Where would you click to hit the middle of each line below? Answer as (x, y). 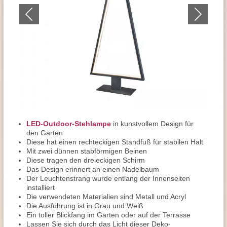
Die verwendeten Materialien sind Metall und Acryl (106, 197)
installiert (41, 187)
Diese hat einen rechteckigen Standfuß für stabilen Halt (115, 142)
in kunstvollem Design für (152, 124)
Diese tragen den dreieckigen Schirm (86, 160)
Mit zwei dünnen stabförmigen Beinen (87, 151)
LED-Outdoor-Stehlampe (69, 124)
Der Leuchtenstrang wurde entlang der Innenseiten (108, 178)
